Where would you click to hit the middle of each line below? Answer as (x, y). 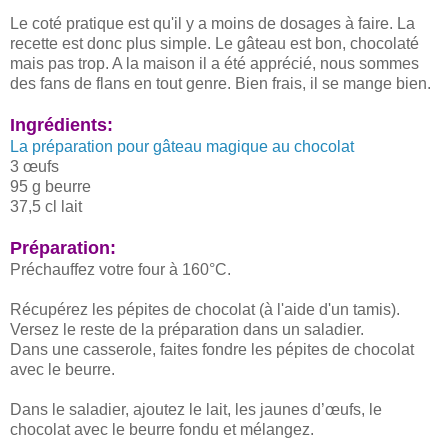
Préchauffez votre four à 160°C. (122, 269)
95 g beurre (50, 186)
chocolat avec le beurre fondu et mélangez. (164, 429)
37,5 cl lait (46, 206)
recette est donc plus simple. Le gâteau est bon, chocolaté (214, 43)
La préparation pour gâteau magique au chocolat (182, 146)
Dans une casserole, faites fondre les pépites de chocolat (212, 349)
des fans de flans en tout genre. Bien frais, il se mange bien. (222, 83)
